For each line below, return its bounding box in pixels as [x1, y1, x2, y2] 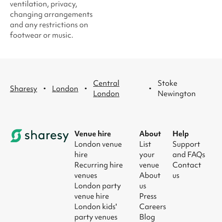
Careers [139, 202, 166, 212]
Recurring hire [74, 160, 123, 170]
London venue [74, 139, 122, 149]
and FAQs [172, 150, 205, 160]
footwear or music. [10, 30, 73, 40]
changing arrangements [10, 9, 93, 19]
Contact [172, 160, 201, 170]
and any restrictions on [10, 20, 88, 30]
